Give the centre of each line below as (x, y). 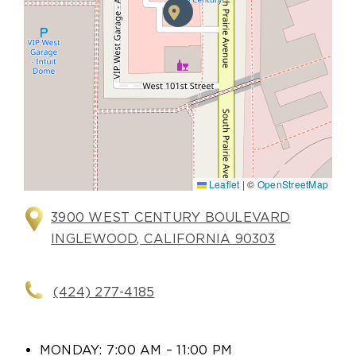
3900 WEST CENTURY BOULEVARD (171, 218)
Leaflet (223, 184)
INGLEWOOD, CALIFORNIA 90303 (163, 239)
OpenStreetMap (293, 184)
